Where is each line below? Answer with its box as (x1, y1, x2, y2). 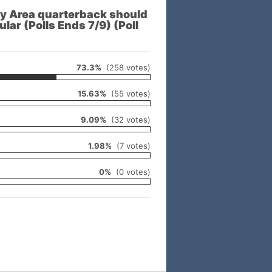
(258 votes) (101, 63, 151, 73)
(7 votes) (112, 141, 151, 151)
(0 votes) (111, 167, 151, 177)
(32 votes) (106, 115, 151, 125)
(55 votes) (106, 89, 151, 99)
